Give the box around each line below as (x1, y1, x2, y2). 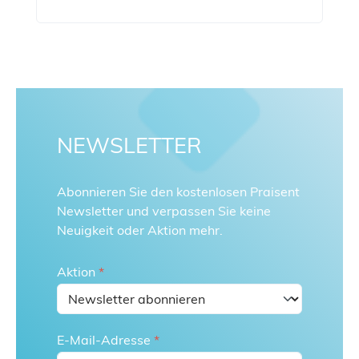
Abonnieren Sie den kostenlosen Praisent (57, 184, 300, 200)
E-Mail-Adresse (57, 332, 154, 348)
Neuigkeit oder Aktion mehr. (57, 222, 223, 238)
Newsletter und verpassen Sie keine (57, 203, 271, 219)
